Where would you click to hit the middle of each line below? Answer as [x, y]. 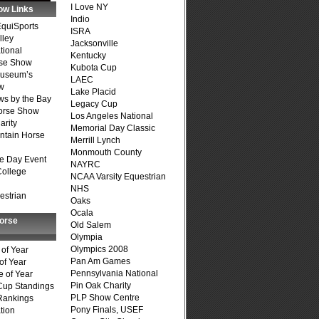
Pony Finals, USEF [107, 310]
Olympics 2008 [99, 249]
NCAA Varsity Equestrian [118, 177]
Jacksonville [94, 43]
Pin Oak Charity [101, 286]
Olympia [87, 237]
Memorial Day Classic [113, 128]
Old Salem [91, 225]
